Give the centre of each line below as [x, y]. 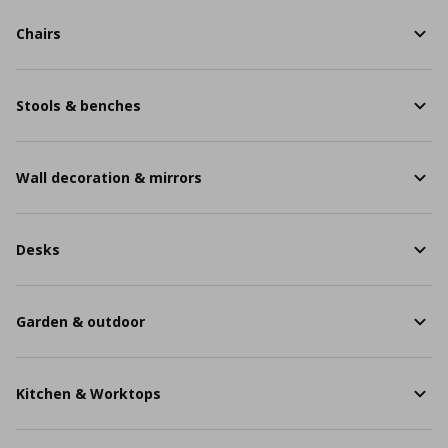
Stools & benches [78, 105]
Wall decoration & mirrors [109, 177]
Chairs [38, 33]
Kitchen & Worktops [88, 393]
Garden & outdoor [80, 321]
